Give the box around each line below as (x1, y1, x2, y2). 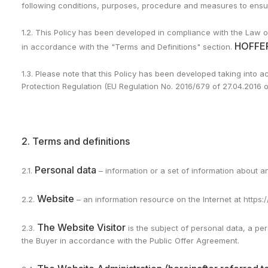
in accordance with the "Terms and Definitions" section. (22, 42, 234, 51)
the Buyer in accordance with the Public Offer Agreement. (22, 236, 239, 245)
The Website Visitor (37, 221, 126, 233)
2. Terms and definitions (22, 135, 130, 147)
